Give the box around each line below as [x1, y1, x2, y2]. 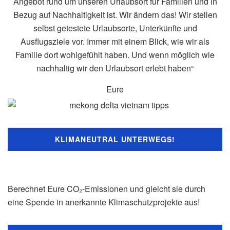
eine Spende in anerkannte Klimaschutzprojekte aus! [8, 196, 200, 208]
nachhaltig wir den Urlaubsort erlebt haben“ [36, 62, 194, 74]
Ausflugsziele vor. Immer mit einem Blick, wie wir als [21, 35, 209, 47]
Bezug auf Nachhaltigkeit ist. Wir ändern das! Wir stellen [13, 8, 217, 21]
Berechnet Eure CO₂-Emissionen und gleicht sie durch [8, 182, 205, 195]
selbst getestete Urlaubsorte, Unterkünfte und [33, 22, 197, 34]
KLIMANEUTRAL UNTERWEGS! [55, 133, 175, 144]
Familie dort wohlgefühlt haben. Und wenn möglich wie [15, 48, 215, 61]
